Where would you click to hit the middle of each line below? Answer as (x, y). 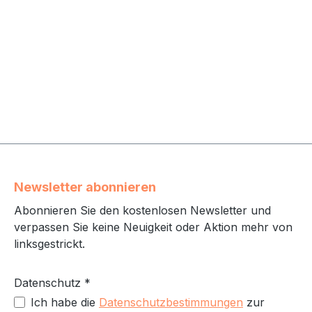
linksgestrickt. (49, 244)
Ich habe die (65, 302)
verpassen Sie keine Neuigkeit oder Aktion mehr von (153, 227)
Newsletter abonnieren (85, 187)
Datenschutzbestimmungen (171, 302)
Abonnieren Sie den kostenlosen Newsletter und (142, 210)
